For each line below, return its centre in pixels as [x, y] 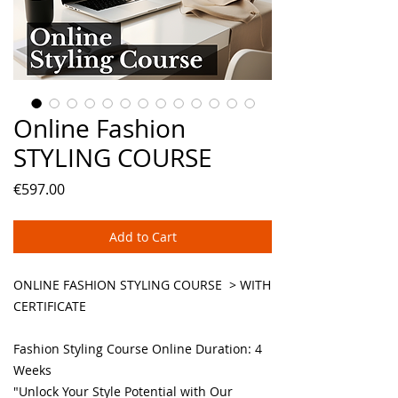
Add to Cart [143, 237]
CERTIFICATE [50, 306]
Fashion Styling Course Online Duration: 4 [138, 349]
